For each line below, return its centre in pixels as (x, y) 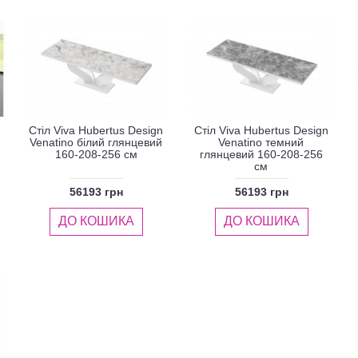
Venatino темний (261, 143)
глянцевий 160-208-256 (261, 155)
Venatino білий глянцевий (96, 143)
